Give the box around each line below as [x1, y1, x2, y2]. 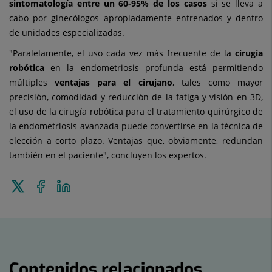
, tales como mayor [172, 76, 263, 89]
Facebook [47, 203, 85, 215]
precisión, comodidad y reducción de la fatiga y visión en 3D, [9, 91, 263, 103]
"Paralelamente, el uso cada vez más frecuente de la [9, 47, 235, 59]
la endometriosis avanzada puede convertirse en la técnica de [9, 120, 263, 132]
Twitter [24, 203, 53, 215]
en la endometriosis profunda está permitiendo [44, 62, 263, 74]
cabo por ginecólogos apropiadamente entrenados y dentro [9, 12, 263, 24]
